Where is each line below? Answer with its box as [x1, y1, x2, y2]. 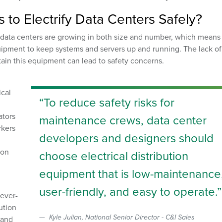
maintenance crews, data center [39, 111, 207, 129]
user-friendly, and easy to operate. [39, 183, 218, 200]
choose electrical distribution [39, 147, 189, 165]
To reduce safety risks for [44, 94, 175, 111]
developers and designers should [39, 129, 214, 147]
